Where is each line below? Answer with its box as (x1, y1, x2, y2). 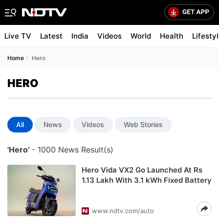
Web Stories (124, 120, 163, 129)
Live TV (4, 31, 31, 41)
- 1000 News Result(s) (29, 145, 113, 154)
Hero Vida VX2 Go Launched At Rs (82, 165, 202, 175)
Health (160, 31, 183, 41)
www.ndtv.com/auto (92, 207, 154, 215)
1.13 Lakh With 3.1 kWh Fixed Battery (82, 175, 212, 185)
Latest (40, 31, 63, 41)
